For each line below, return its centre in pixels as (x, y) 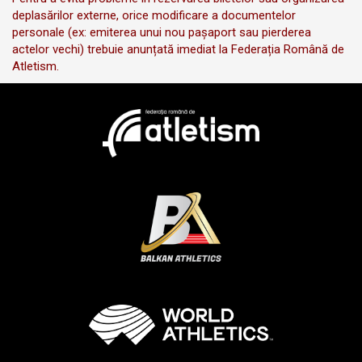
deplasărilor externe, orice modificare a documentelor (154, 15)
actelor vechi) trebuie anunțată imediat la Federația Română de (178, 49)
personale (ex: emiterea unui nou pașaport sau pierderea (162, 32)
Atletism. (36, 66)
